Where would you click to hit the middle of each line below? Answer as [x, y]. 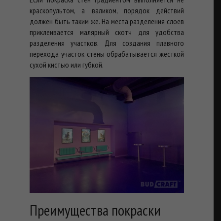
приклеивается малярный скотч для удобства [107, 32]
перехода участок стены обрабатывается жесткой [107, 54]
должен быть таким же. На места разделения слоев [107, 21]
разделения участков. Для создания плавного [107, 43]
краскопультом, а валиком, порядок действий [107, 10]
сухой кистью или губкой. [67, 64]
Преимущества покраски [95, 210]
